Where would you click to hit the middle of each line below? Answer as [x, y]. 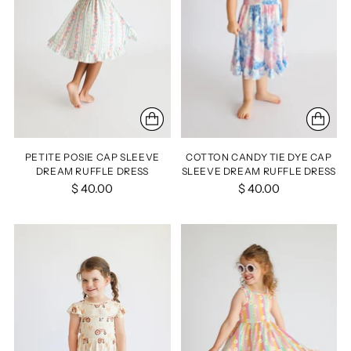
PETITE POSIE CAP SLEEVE [92, 157]
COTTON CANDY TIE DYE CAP [259, 157]
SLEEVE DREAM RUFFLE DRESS [259, 172]
